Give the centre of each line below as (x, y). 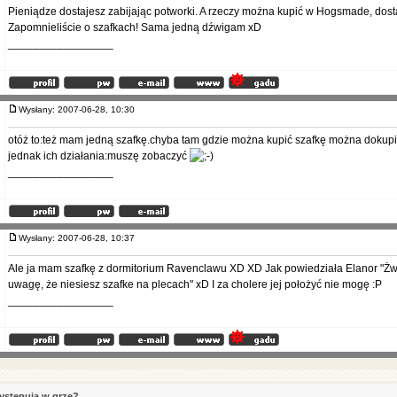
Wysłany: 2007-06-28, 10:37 (81, 238)
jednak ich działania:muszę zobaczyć (99, 156)
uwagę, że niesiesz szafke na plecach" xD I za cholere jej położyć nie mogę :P (195, 284)
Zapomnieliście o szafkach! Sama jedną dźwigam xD (135, 27)
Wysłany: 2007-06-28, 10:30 (81, 109)
